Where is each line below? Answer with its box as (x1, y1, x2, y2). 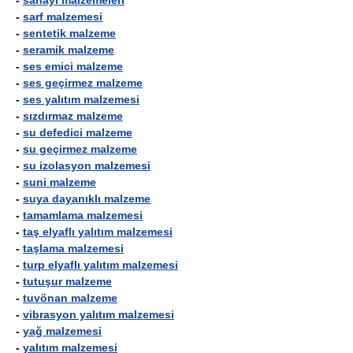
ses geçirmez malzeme (23, 76, 143, 89)
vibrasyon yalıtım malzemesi (23, 308, 174, 321)
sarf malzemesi (23, 10, 102, 23)
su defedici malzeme (23, 126, 132, 139)
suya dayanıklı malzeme (23, 192, 150, 205)
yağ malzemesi (23, 325, 102, 337)
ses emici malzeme (23, 60, 123, 72)
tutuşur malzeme (23, 275, 112, 288)
